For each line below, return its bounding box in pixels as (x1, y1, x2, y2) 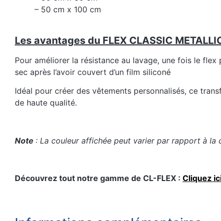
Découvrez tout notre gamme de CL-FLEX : (15, 173, 183, 184)
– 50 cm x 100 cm (35, 4, 101, 15)
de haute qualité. (15, 97, 77, 108)
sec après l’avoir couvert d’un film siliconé (15, 67, 171, 77)
